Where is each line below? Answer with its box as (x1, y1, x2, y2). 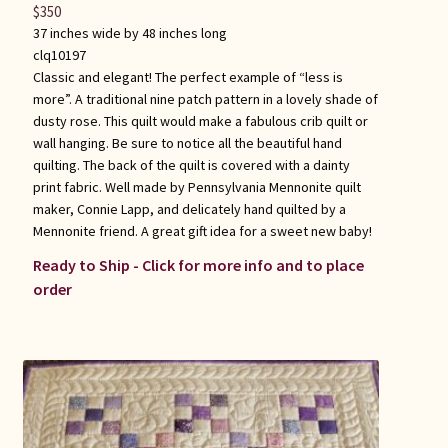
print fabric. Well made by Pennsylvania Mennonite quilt (32, 178, 361, 197)
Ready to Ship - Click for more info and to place (32, 255, 364, 276)
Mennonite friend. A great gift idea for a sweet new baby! (32, 222, 372, 241)
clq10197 (32, 46, 86, 65)
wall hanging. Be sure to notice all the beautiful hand (32, 134, 342, 153)
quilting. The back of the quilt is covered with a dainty (32, 156, 350, 175)
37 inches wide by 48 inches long (32, 24, 227, 43)
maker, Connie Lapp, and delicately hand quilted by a (32, 200, 346, 219)
